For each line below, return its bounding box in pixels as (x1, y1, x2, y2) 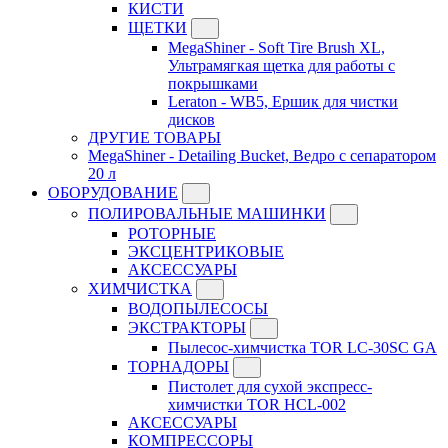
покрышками (168, 75, 258, 93)
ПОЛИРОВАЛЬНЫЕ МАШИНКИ (88, 205, 326, 223)
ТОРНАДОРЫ (128, 358, 229, 376)
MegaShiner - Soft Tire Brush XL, (168, 39, 385, 57)
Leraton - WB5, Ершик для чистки (168, 93, 398, 111)
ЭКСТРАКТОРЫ (128, 319, 246, 337)
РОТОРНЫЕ (128, 225, 216, 243)
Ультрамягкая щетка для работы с (168, 57, 395, 75)
